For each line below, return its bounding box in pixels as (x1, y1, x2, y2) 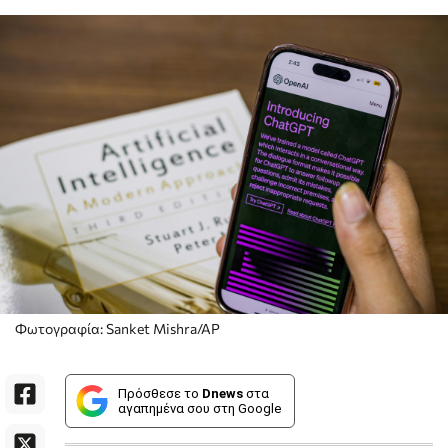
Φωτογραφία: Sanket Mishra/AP (15, 319, 220, 337)
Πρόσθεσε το (118, 385, 202, 401)
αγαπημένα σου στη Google (118, 400, 281, 416)
